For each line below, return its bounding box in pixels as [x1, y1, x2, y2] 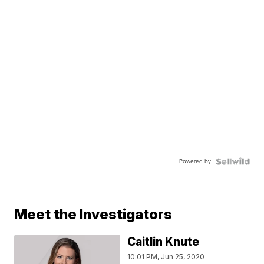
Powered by [179, 156, 211, 166]
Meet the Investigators [14, 205, 173, 223]
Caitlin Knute [127, 235, 200, 249]
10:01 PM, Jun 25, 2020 [127, 252, 205, 261]
